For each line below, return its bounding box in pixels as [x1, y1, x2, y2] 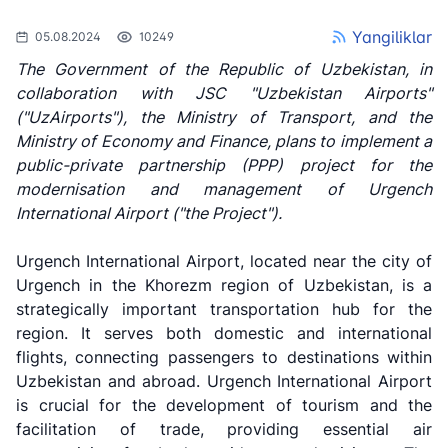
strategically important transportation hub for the [16, 298, 432, 319]
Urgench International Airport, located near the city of [16, 250, 432, 271]
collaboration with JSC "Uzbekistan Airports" [16, 82, 432, 103]
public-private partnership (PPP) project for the [16, 154, 432, 175]
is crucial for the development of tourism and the [16, 394, 432, 415]
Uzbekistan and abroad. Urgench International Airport [16, 370, 432, 391]
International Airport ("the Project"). [16, 202, 282, 223]
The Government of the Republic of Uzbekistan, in [16, 58, 432, 79]
